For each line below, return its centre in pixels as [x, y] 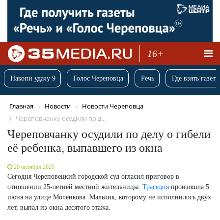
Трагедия [156, 187]
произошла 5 [189, 187]
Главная [21, 106]
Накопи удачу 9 [33, 79]
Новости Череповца [113, 106]
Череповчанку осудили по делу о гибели [109, 134]
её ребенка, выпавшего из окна [85, 148]
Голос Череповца [98, 79]
